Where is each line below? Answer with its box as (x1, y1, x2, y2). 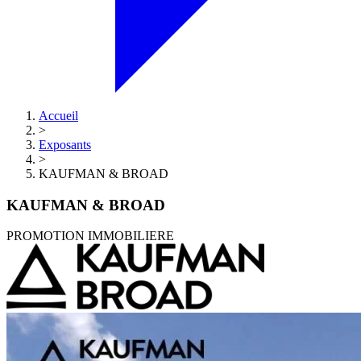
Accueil (39, 109, 78, 122)
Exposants (39, 138, 91, 151)
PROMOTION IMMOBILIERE (6, 229, 174, 243)
